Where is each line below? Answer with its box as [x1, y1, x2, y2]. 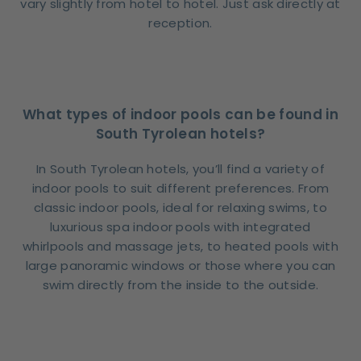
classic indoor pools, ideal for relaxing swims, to [34, 199, 327, 217]
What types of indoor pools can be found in [22, 105, 339, 125]
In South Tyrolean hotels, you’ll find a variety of [36, 160, 325, 178]
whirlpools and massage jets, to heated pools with [23, 238, 338, 255]
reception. [148, 15, 213, 32]
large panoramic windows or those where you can [25, 257, 336, 275]
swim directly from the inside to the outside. [42, 276, 319, 294]
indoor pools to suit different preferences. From [31, 180, 330, 197]
